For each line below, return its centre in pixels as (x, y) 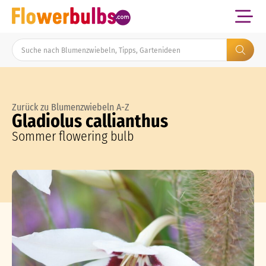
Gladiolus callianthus (90, 121)
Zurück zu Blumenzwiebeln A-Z (71, 107)
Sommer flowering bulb (73, 136)
